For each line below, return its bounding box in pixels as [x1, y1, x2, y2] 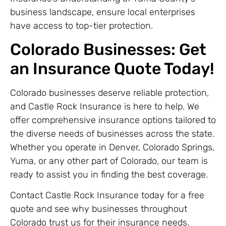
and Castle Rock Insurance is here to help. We [10, 100, 199, 112]
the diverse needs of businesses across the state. [10, 128, 214, 139]
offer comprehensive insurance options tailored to [10, 114, 216, 126]
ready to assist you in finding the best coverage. [10, 168, 208, 180]
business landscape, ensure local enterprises [10, 6, 195, 18]
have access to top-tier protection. [10, 20, 153, 31]
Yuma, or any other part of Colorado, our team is [10, 155, 208, 166]
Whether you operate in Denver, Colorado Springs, [10, 141, 214, 153]
